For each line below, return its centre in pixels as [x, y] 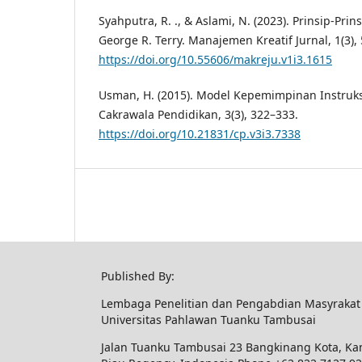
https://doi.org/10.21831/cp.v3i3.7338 [200, 134]
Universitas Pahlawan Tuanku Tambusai [208, 320]
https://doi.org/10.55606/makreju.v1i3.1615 [215, 60]
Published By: [138, 276]
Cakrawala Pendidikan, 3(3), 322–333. [198, 115]
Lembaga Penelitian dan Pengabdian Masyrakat [231, 304]
